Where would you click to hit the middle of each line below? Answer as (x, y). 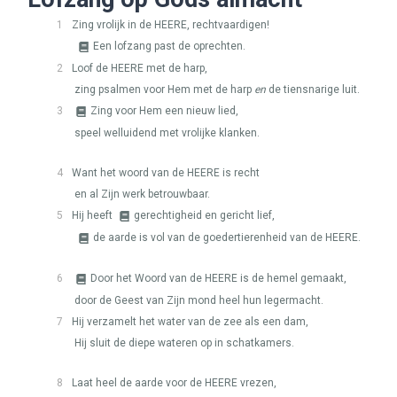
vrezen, (257, 383)
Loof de (91, 68)
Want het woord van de (129, 173)
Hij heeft (93, 215)
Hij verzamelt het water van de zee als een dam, (190, 322)
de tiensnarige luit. (313, 90)
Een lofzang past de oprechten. (169, 46)
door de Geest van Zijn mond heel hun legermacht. (199, 300)
